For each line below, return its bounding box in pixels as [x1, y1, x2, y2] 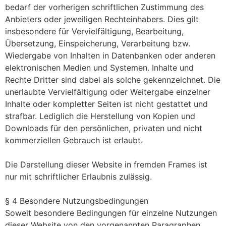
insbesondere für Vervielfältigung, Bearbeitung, [5, 26, 184, 36]
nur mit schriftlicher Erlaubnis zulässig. [5, 171, 152, 182]
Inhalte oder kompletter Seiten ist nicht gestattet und [5, 98, 208, 109]
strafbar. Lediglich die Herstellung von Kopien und [5, 110, 195, 121]
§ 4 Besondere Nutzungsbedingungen [5, 195, 148, 206]
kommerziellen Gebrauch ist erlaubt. [5, 135, 143, 145]
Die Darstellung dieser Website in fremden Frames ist [5, 159, 207, 169]
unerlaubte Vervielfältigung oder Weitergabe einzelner [5, 86, 210, 97]
